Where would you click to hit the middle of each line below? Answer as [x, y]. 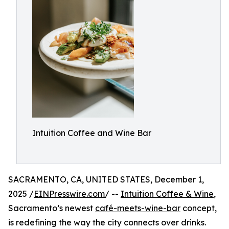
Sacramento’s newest [52, 208]
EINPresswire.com [69, 194]
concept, [199, 208]
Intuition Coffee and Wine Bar [92, 133]
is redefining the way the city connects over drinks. [107, 222]
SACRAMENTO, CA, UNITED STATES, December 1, [106, 179]
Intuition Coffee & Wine [167, 194]
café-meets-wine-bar [138, 208]
